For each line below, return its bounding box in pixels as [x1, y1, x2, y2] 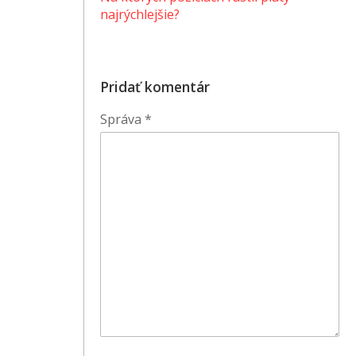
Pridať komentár [100, 77, 211, 97]
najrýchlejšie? [100, 6, 180, 24]
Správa [100, 110, 145, 129]
